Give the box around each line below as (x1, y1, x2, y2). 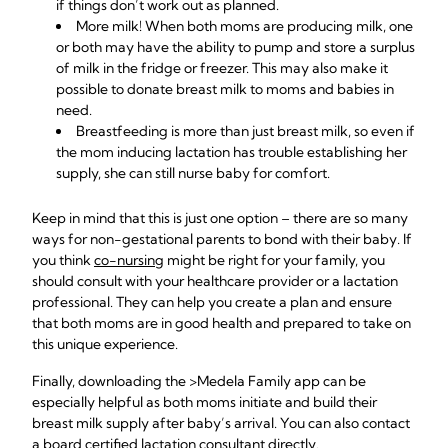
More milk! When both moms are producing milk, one (76, 17, 413, 35)
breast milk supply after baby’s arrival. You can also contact (32, 414, 410, 432)
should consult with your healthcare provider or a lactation (32, 272, 398, 290)
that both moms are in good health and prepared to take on (32, 314, 411, 332)
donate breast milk (127, 80, 247, 98)
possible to (56, 80, 127, 98)
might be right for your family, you (164, 251, 385, 269)
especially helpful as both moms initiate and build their (32, 393, 377, 411)
